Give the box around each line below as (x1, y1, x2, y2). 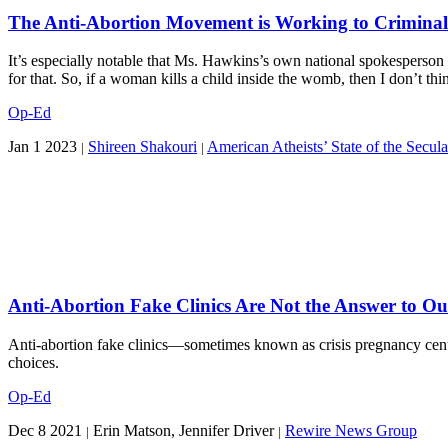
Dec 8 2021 (8, 421, 82, 439)
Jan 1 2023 (8, 138, 77, 156)
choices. (8, 353, 59, 371)
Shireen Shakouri (88, 138, 197, 156)
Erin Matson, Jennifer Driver (89, 421, 278, 439)
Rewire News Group (285, 421, 417, 439)
